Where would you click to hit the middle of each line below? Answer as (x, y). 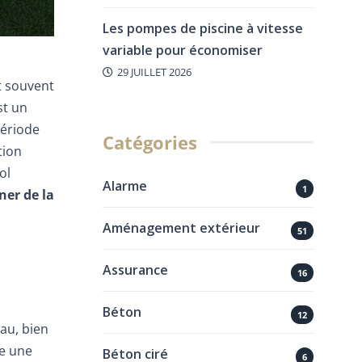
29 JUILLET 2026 (154, 72)
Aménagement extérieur (181, 227)
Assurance (135, 269)
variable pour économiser (183, 50)
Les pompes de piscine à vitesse (203, 28)
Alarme (125, 185)
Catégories (150, 142)
